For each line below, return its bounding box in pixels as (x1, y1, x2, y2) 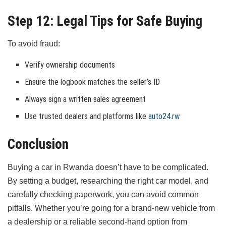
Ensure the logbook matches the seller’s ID (25, 77, 160, 87)
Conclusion (8, 136, 69, 153)
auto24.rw (148, 111, 180, 122)
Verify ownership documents (25, 60, 116, 70)
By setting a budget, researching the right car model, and (8, 176, 208, 185)
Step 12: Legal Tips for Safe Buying (8, 13, 202, 29)
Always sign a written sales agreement (25, 94, 146, 104)
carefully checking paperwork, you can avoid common (8, 190, 199, 199)
